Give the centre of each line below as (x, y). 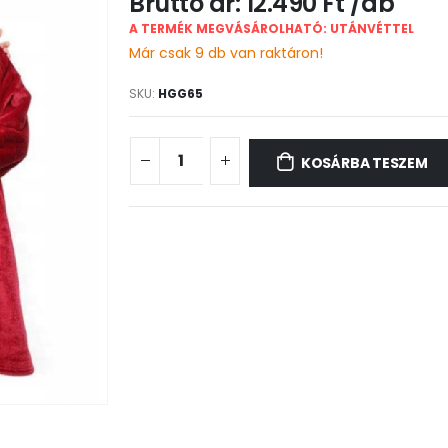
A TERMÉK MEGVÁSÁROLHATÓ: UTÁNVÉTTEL (271, 28)
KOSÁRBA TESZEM (364, 163)
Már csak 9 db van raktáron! (226, 53)
